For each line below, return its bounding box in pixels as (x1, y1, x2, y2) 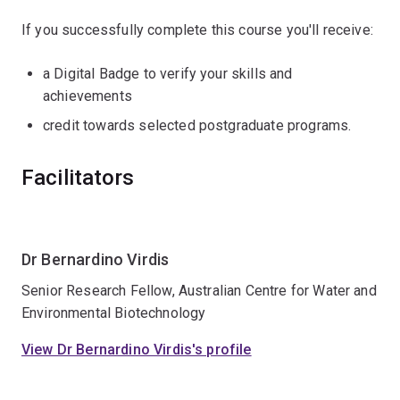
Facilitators (21, 165, 134, 190)
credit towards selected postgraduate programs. (43, 117, 352, 134)
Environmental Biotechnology (21, 304, 206, 321)
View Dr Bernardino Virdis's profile (21, 341, 252, 358)
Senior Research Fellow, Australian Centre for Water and (21, 282, 377, 299)
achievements (43, 87, 132, 104)
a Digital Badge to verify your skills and (43, 65, 293, 82)
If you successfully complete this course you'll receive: (21, 21, 373, 38)
